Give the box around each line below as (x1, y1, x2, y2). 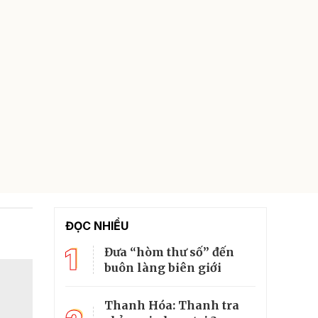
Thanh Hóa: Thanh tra (104, 298, 239, 312)
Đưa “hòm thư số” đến (104, 245, 234, 259)
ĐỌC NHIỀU (65, 219, 128, 233)
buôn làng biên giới (104, 261, 221, 275)
